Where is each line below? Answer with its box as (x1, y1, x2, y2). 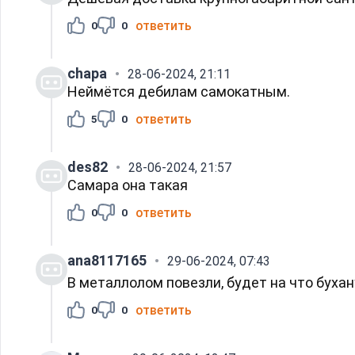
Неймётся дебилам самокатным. (67, 82, 290, 100)
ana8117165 (67, 251, 147, 269)
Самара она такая (67, 176, 188, 193)
